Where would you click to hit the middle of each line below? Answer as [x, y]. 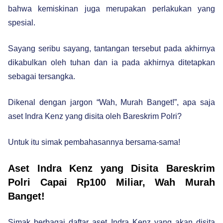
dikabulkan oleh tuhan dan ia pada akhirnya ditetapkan [111, 62]
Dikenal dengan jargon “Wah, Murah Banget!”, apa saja [111, 102]
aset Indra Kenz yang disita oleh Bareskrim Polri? [96, 116]
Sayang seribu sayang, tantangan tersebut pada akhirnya [111, 48]
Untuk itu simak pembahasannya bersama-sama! [94, 142]
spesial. [22, 22]
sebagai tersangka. [42, 76]
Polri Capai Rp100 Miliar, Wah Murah [111, 182]
